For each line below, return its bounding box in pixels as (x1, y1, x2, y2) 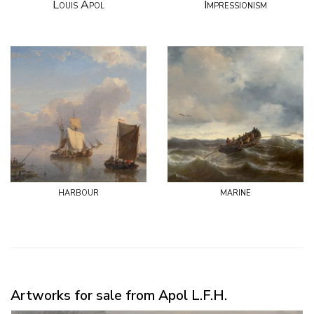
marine (220, 184, 251, 200)
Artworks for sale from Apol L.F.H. (11, 286, 227, 306)
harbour (58, 184, 99, 200)
